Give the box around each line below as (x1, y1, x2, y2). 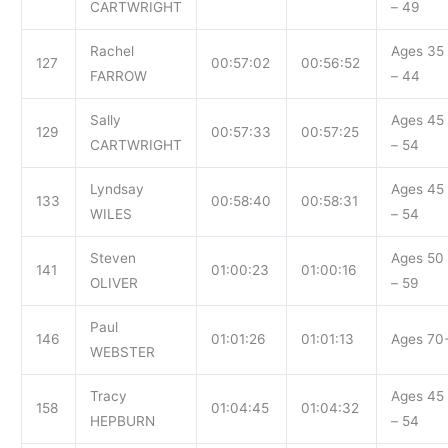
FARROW (89, 67, 147, 84)
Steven (89, 249, 136, 266)
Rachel (89, 42, 134, 59)
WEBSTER (89, 343, 155, 360)
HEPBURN (89, 412, 155, 429)
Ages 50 (390, 249, 444, 266)
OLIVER (89, 274, 138, 291)
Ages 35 (390, 42, 444, 59)
